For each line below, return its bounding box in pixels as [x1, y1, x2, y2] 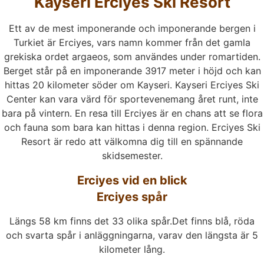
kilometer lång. [99, 243, 165, 255]
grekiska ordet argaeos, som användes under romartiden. [4, 51, 260, 63]
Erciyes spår [97, 189, 167, 204]
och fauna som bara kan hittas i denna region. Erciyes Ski [4, 121, 260, 134]
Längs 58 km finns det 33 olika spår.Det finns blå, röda [9, 214, 255, 227]
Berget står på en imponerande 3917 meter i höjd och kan [3, 65, 261, 77]
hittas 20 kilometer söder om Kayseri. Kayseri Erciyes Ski [5, 79, 259, 91]
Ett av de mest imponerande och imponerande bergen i [8, 22, 256, 35]
